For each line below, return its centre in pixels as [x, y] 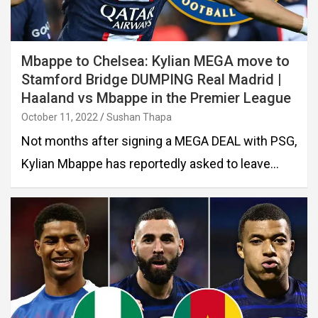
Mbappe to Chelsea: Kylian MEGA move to [155, 61]
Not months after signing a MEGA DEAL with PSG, [159, 141]
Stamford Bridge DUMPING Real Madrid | [152, 80]
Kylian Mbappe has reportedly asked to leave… [150, 164]
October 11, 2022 [60, 117]
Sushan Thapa [139, 117]
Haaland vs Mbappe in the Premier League [156, 98]
